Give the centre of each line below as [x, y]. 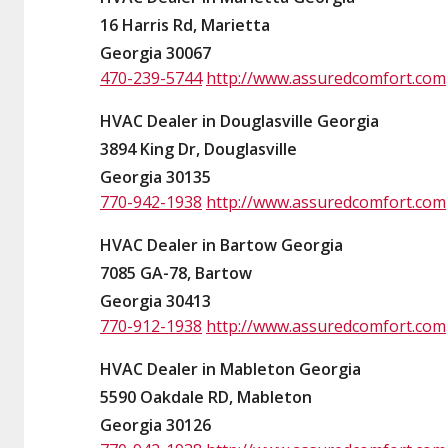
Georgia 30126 [155, 425]
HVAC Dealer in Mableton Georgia [230, 369]
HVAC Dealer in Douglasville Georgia [239, 121]
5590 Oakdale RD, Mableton [206, 397]
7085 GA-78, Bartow [176, 273]
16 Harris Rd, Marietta [185, 25]
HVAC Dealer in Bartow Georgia [221, 245]
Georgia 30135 [155, 177]
